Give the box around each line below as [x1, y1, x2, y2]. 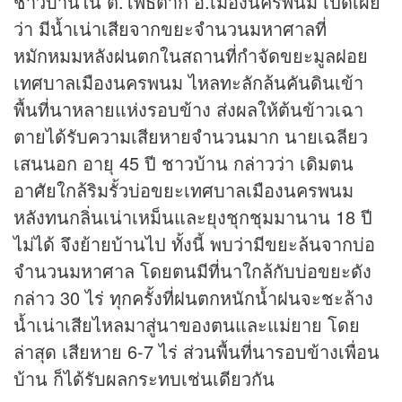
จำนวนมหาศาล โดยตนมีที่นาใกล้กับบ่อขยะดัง [13, 258, 371, 284]
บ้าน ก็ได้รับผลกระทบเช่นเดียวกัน [13, 365, 275, 392]
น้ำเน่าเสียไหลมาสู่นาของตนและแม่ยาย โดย [13, 311, 360, 338]
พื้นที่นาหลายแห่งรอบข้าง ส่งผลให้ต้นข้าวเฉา [13, 96, 363, 123]
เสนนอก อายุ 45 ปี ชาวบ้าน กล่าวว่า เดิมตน [13, 150, 354, 177]
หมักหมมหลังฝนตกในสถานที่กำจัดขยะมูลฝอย [13, 42, 368, 69]
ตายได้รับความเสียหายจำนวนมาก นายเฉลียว [13, 123, 368, 150]
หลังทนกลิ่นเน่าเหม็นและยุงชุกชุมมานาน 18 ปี [13, 204, 372, 231]
